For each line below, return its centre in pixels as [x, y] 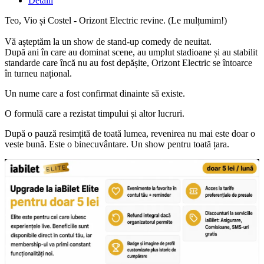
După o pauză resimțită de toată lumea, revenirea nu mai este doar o [130, 133]
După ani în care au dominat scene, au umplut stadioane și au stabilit [131, 52]
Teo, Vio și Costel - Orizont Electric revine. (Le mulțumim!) [116, 20]
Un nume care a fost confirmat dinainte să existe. [95, 93]
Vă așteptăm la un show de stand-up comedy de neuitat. [108, 41]
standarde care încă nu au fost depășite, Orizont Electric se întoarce [128, 62]
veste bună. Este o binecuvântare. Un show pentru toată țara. [117, 144]
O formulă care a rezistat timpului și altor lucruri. [95, 113]
